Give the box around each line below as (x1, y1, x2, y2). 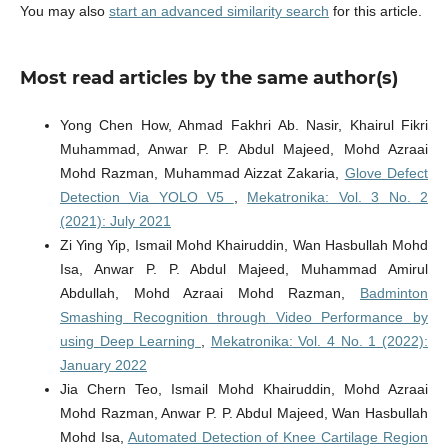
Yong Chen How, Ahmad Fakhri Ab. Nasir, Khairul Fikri (59, 117, 429, 134)
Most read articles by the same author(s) (19, 67, 398, 90)
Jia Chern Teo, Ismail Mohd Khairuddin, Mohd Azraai (59, 381, 429, 398)
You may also (19, 3, 109, 20)
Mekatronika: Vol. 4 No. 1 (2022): (210, 333, 429, 350)
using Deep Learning (59, 333, 201, 350)
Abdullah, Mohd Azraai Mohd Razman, (59, 285, 361, 302)
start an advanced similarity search (108, 3, 329, 20)
